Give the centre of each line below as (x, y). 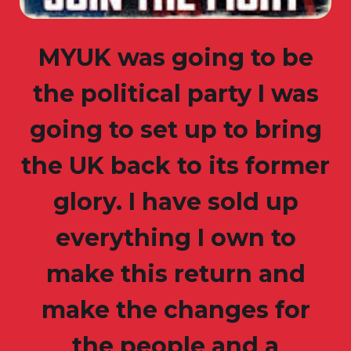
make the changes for (175, 310)
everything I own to (175, 238)
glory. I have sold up (175, 202)
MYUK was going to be (175, 58)
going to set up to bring (175, 130)
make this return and (175, 274)
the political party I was (175, 94)
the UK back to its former (175, 166)
